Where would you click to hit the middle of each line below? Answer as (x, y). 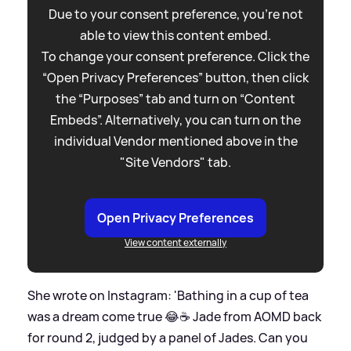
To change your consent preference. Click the (175, 56)
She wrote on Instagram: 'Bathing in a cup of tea (168, 295)
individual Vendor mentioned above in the (175, 141)
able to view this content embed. (175, 35)
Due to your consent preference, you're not (175, 14)
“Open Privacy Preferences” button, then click (175, 77)
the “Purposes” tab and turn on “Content (175, 98)
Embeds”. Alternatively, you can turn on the (175, 119)
